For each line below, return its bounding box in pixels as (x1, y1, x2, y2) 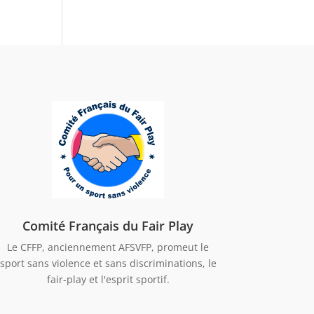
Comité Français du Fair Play (22, 217, 194, 234)
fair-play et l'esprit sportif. (46, 272, 170, 286)
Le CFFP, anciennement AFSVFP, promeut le (7, 240, 210, 254)
